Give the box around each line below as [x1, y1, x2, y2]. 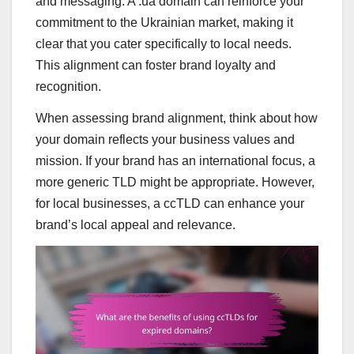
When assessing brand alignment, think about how [36, 111, 318, 126]
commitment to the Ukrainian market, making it [36, 16, 293, 30]
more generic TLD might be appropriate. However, [36, 175, 314, 190]
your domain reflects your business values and [36, 133, 295, 147]
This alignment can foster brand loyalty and [36, 58, 276, 73]
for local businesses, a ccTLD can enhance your [36, 197, 304, 211]
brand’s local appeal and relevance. [36, 218, 235, 232]
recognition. [36, 80, 101, 94]
